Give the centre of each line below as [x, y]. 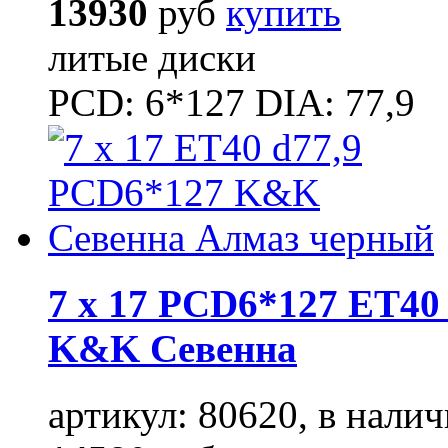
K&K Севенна [172, 349]
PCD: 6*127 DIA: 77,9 [231, 102]
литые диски [152, 57]
